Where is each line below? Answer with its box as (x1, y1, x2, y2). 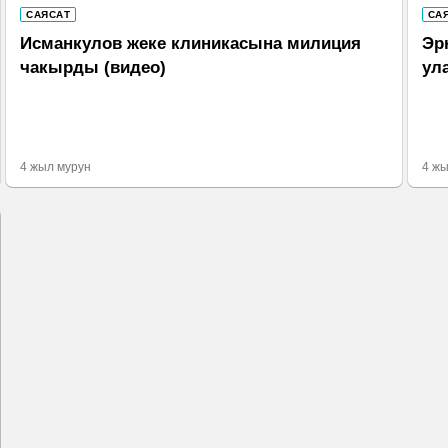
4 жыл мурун (20, 160, 92, 174)
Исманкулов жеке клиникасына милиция (20, 34, 362, 54)
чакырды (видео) (20, 58, 167, 78)
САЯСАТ (26, 9, 71, 21)
